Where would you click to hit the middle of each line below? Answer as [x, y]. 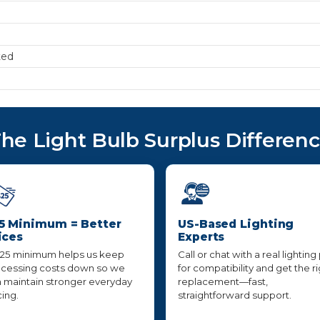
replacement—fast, [223, 282]
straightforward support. [235, 295]
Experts [201, 237]
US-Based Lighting [236, 224]
